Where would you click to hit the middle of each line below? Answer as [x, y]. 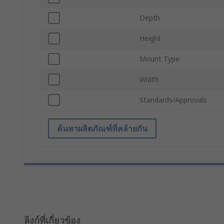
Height [150, 38]
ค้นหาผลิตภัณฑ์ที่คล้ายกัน [102, 129]
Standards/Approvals [173, 100]
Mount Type [159, 59]
